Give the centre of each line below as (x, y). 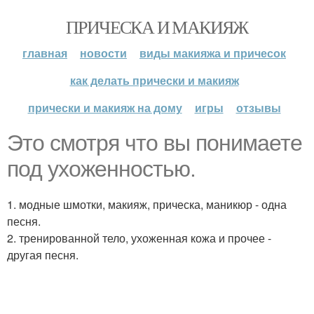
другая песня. (43, 255)
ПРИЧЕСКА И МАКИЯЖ (157, 27)
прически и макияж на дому (105, 108)
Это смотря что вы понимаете (155, 143)
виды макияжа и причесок (213, 53)
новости (103, 53)
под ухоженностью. (101, 169)
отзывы (258, 108)
